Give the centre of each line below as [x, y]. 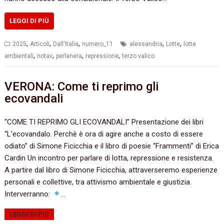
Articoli [40, 44]
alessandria [146, 44]
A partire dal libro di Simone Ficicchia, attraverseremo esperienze [111, 170]
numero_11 [98, 44]
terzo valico [138, 56]
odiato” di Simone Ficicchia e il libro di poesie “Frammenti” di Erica [112, 146]
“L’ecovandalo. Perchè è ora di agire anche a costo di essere [104, 134]
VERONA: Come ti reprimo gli [82, 87]
